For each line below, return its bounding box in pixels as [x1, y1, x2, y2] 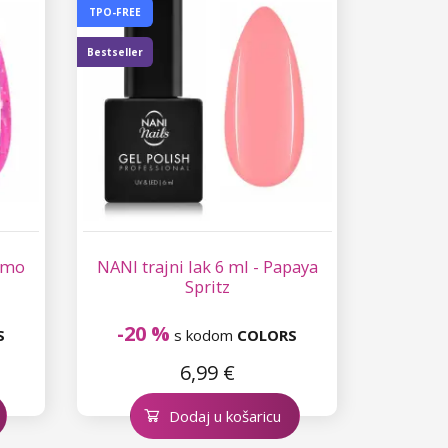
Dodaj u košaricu [169, 405, 282, 426]
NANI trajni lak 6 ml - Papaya [96, 254, 318, 278]
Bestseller [87, 44, 144, 59]
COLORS [237, 324, 298, 345]
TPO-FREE [89, 4, 142, 19]
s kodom [170, 324, 238, 345]
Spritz [184, 274, 230, 298]
